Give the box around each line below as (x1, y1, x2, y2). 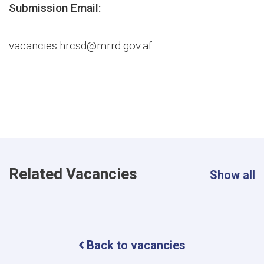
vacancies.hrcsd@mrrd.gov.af (9, 38, 152, 52)
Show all (210, 167, 255, 182)
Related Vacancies (9, 164, 137, 183)
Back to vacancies (87, 237, 186, 252)
